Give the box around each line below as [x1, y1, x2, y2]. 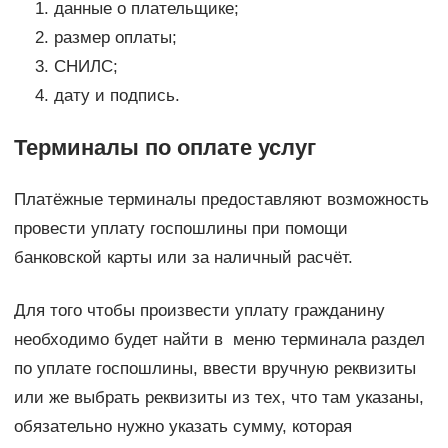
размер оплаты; [53, 27, 177, 47]
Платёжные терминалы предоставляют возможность [13, 189, 429, 209]
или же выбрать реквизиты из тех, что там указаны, [13, 387, 424, 407]
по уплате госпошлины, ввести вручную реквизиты [13, 358, 416, 378]
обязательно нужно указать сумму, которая [13, 416, 352, 436]
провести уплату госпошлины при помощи [13, 218, 348, 238]
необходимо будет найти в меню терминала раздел [13, 329, 425, 349]
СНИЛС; [53, 56, 118, 76]
